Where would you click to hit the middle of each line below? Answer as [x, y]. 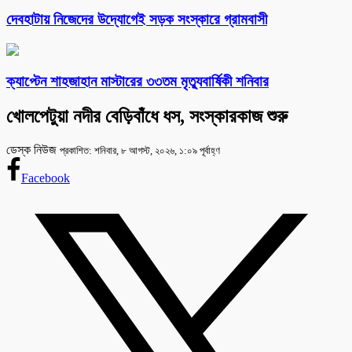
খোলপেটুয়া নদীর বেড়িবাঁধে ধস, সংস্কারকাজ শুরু [147, 117]
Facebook [45, 178]
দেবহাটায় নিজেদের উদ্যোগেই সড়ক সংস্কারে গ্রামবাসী [137, 19]
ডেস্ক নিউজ [33, 150]
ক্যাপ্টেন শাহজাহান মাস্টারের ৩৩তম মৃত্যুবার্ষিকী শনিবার [137, 82]
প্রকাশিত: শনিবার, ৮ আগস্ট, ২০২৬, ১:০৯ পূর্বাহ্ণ [140, 151]
